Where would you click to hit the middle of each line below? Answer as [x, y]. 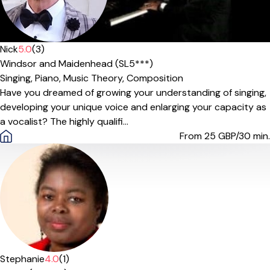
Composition [155, 78]
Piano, [49, 78]
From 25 [199, 136]
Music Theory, [95, 78]
